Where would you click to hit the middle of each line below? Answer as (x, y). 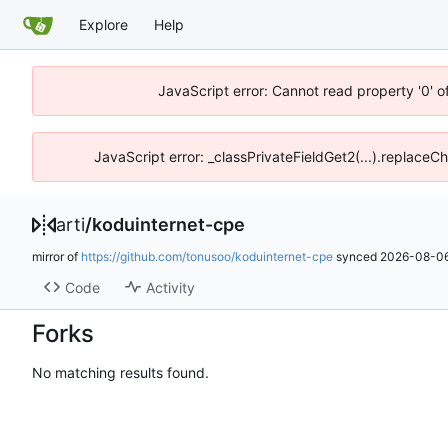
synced (356, 256)
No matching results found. (120, 372)
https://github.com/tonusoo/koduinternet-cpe (207, 256)
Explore (103, 24)
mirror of (56, 256)
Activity (170, 287)
